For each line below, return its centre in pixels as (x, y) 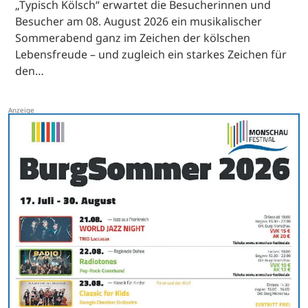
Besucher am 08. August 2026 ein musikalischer (139, 21)
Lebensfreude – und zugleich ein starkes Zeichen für (151, 54)
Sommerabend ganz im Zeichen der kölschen (133, 37)
